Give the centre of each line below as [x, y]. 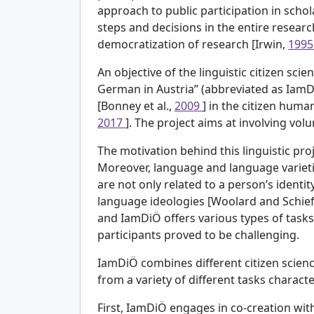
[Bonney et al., [136, 105]
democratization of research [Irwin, [193, 44]
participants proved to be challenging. [198, 234]
